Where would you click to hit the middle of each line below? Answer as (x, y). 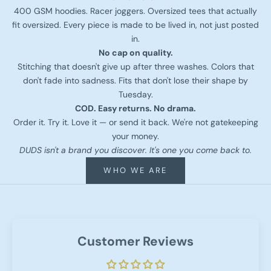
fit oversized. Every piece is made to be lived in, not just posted (135, 24)
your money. (135, 136)
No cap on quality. (135, 52)
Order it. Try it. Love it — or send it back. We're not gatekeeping (135, 122)
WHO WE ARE (135, 171)
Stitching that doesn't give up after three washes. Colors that (135, 66)
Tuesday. (135, 94)
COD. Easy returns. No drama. (135, 108)
